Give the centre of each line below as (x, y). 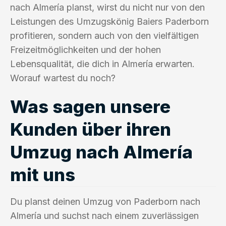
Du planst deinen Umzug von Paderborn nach (105, 201)
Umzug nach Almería (101, 152)
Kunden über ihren (91, 129)
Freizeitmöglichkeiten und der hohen (86, 49)
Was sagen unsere (90, 106)
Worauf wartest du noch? (63, 78)
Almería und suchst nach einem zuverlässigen (104, 215)
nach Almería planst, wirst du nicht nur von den (107, 7)
